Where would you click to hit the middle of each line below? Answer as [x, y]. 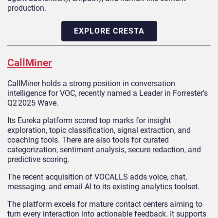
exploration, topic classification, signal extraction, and [99, 130]
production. [27, 8]
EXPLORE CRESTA [109, 31]
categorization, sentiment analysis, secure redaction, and [104, 150]
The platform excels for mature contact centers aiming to [105, 204]
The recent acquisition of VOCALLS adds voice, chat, [97, 177]
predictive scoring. [38, 160]
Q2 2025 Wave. [33, 103]
